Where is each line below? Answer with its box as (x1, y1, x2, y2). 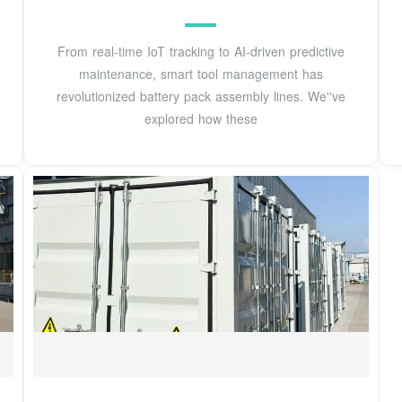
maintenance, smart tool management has (78, 64, 323, 83)
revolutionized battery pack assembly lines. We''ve (56, 86, 345, 105)
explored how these (144, 109, 258, 127)
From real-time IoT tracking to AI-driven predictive (57, 41, 345, 60)
